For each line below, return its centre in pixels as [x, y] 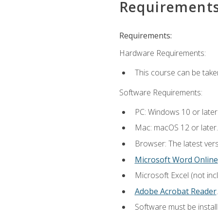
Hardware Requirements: [162, 53]
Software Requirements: [161, 92]
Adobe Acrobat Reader [175, 191]
